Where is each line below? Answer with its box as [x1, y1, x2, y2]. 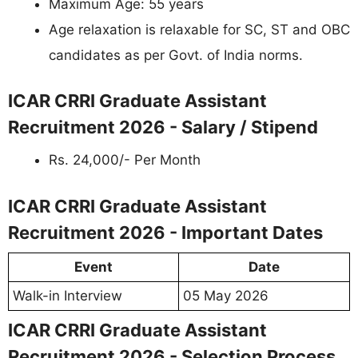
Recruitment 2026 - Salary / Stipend [8, 117, 318, 138]
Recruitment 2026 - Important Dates [8, 221, 323, 243]
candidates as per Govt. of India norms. [49, 46, 303, 63]
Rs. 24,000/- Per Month [49, 152, 201, 169]
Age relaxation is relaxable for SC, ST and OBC [49, 21, 350, 38]
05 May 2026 [183, 287, 268, 304]
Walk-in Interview [13, 287, 122, 304]
